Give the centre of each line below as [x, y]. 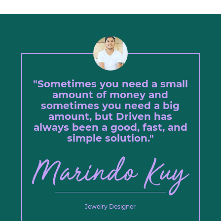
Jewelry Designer [110, 206]
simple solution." [110, 138]
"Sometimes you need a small [110, 84]
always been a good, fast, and [110, 128]
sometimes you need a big [110, 106]
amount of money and [110, 95]
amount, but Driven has [110, 117]
